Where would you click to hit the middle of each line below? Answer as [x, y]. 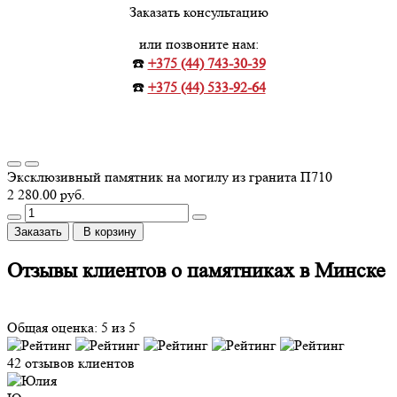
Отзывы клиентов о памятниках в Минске [196, 271]
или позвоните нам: [198, 44]
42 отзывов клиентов [71, 363]
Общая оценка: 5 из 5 [71, 328]
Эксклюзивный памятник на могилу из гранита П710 [170, 177]
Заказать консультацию [198, 12]
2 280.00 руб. [46, 195]
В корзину [110, 232]
